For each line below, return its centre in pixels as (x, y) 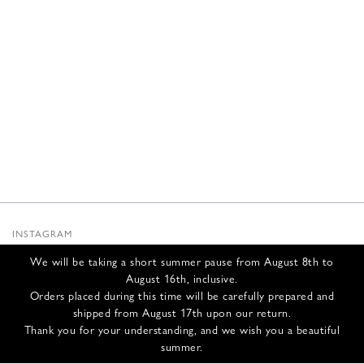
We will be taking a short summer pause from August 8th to (182, 261)
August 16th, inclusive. (182, 278)
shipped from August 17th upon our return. (182, 312)
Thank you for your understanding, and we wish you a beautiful (182, 329)
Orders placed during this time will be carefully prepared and (182, 295)
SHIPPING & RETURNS (66, 335)
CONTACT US (46, 314)
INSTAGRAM (42, 233)
